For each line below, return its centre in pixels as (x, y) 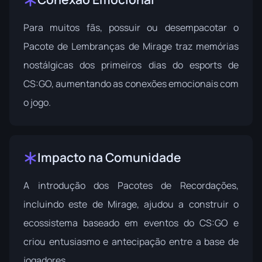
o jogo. (37, 102)
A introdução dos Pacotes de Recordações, (131, 185)
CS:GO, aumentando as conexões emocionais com (131, 84)
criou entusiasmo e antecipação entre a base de (131, 242)
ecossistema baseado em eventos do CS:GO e (131, 223)
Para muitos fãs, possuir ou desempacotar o (131, 27)
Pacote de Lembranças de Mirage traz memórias (131, 46)
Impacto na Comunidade (109, 157)
